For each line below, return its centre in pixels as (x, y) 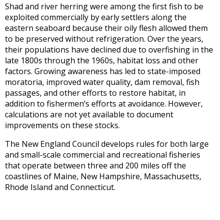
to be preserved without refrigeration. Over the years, (104, 39)
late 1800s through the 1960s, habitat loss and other (102, 60)
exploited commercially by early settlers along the (96, 17)
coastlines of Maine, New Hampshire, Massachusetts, (103, 176)
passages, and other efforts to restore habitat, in (95, 93)
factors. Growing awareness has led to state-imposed (103, 71)
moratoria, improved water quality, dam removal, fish (102, 82)
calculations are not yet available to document (89, 114)
